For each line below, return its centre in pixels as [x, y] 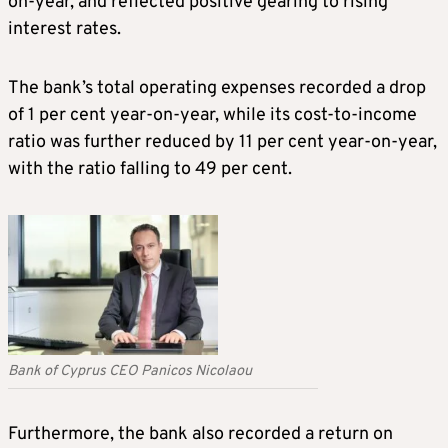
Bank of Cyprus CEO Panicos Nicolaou [130, 372]
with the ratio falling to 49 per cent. [150, 170]
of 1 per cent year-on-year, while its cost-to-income [212, 116]
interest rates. [64, 30]
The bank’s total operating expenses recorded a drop [217, 89]
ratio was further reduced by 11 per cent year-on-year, [222, 143]
